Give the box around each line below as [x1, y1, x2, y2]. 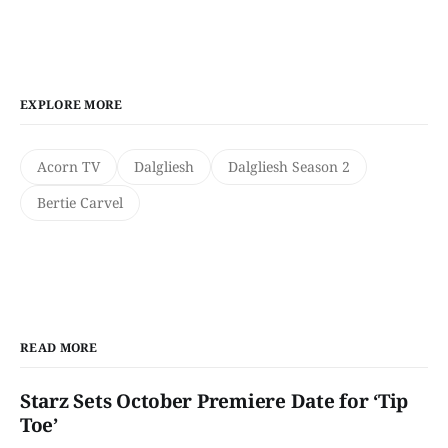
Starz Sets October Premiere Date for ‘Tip [20, 388, 409, 415]
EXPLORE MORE [20, 96, 123, 114]
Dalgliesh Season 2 [228, 157, 350, 177]
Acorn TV [37, 157, 100, 177]
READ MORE [20, 339, 98, 357]
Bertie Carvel [37, 193, 123, 213]
